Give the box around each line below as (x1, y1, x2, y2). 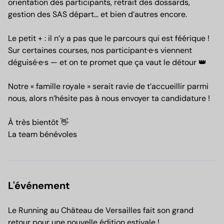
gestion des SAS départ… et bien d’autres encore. (8, 9, 187, 20)
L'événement (8, 179, 70, 192)
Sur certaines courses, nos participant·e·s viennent (8, 45, 192, 56)
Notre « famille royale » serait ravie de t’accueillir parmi (8, 81, 208, 92)
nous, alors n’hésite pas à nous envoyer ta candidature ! (8, 93, 210, 104)
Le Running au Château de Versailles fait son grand (8, 205, 193, 216)
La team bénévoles (8, 129, 77, 140)
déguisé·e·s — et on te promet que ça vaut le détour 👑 (8, 57, 206, 68)
